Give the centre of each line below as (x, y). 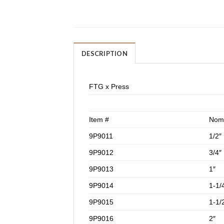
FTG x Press (109, 86)
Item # (99, 119)
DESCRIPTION (104, 53)
